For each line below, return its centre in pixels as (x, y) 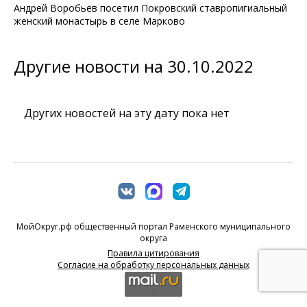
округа (153, 238)
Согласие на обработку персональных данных (153, 265)
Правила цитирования (153, 253)
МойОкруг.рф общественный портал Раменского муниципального (153, 226)
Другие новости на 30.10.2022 (134, 66)
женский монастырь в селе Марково (99, 21)
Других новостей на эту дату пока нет (127, 113)
